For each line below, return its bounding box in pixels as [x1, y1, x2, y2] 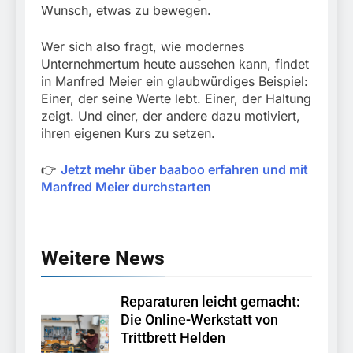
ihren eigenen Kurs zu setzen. [41, 125, 215, 142]
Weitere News [41, 247, 165, 270]
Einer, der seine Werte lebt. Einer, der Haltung [41, 91, 311, 107]
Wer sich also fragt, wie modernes [41, 39, 244, 55]
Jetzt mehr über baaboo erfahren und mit [61, 162, 308, 178]
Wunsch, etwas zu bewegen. [41, 2, 211, 19]
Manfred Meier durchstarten [41, 179, 211, 195]
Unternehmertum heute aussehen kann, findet [41, 56, 309, 72]
